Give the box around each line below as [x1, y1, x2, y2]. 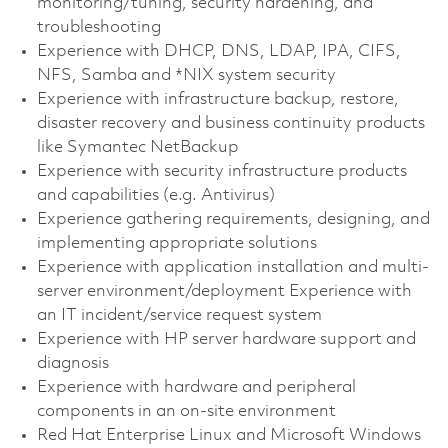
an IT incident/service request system [36, 306, 322, 324]
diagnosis [36, 354, 109, 372]
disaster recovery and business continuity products [36, 114, 425, 132]
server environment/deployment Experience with [36, 282, 412, 300]
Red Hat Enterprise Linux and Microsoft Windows [36, 426, 421, 444]
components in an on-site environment [36, 402, 336, 420]
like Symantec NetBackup [36, 138, 239, 156]
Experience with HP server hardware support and [36, 330, 416, 348]
